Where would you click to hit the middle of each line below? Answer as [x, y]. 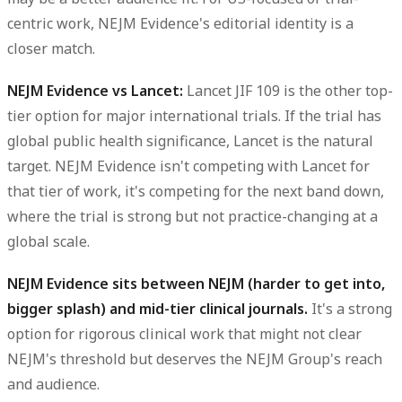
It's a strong [350, 309]
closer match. [51, 48]
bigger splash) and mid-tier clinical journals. [157, 309]
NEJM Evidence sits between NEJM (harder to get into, [196, 284]
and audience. [53, 385]
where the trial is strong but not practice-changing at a [192, 217]
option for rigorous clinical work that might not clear [184, 334]
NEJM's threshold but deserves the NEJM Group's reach [195, 359]
